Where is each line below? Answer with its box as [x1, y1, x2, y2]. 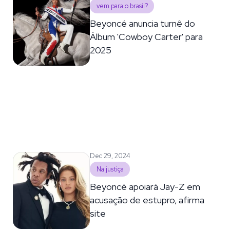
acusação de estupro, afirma [90, 194, 205, 206]
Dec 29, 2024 [90, 151, 131, 160]
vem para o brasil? [96, 1, 148, 10]
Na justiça [96, 164, 124, 174]
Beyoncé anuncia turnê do [90, 17, 196, 29]
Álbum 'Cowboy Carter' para [90, 30, 203, 43]
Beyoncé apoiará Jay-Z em [90, 180, 201, 193]
